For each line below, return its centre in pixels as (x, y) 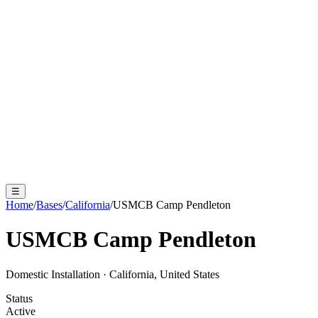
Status (19, 298)
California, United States (164, 274)
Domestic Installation (53, 274)
